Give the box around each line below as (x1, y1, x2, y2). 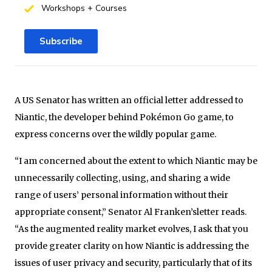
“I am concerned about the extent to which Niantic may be (15, 155, 257, 166)
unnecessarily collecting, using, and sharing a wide (15, 172, 230, 183)
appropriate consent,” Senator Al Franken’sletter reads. (15, 206, 246, 217)
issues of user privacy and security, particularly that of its (15, 257, 252, 268)
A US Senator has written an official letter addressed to (15, 94, 243, 106)
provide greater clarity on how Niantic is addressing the (15, 240, 249, 251)
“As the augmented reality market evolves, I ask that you (15, 223, 248, 234)
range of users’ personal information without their (15, 189, 228, 200)
